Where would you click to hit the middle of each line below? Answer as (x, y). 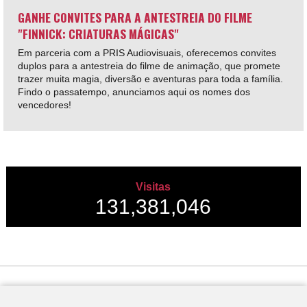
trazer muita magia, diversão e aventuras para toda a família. (151, 79)
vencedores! (44, 105)
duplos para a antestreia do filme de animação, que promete (149, 66)
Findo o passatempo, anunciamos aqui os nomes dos (134, 92)
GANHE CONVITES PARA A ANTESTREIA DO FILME (135, 17)
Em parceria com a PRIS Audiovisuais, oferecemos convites (147, 53)
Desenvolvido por (36, 291)
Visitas (153, 187)
